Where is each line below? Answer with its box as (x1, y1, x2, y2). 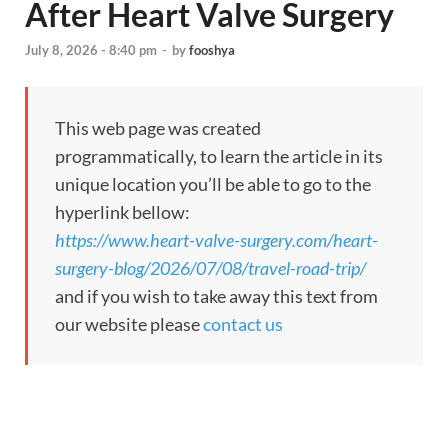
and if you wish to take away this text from (55, 285, 378, 308)
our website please (55, 313, 203, 336)
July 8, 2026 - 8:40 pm (25, 42, 157, 59)
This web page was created (55, 117, 261, 140)
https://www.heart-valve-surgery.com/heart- (55, 229, 378, 252)
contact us (203, 313, 283, 336)
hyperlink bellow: (55, 201, 190, 224)
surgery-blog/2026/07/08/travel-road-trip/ (55, 257, 366, 280)
